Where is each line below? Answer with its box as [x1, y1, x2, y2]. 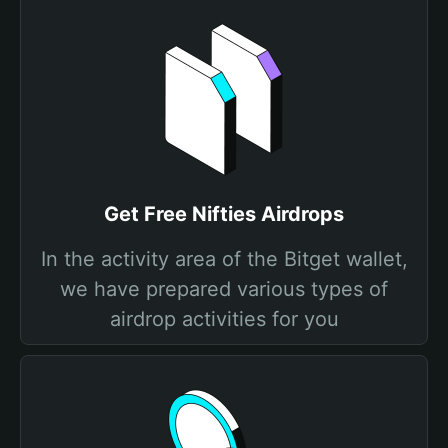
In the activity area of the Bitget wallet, [40, 247, 408, 271]
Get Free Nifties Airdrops [104, 202, 344, 226]
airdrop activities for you [109, 307, 339, 331]
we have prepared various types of [60, 277, 388, 301]
